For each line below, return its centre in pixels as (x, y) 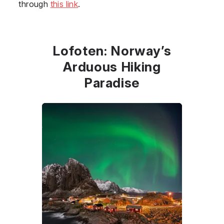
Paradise (112, 82)
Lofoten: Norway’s (112, 50)
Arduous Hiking (112, 66)
